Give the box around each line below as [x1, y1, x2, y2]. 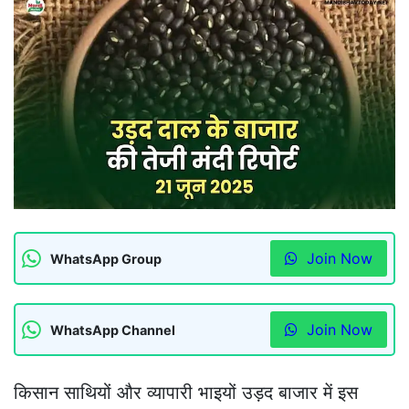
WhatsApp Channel [50, 321, 175, 338]
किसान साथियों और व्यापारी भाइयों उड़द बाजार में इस [14, 382, 358, 404]
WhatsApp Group [50, 250, 162, 267]
